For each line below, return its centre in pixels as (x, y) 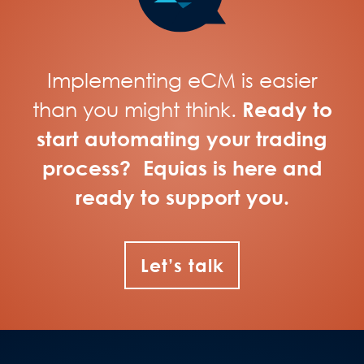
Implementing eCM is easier (182, 80)
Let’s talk (182, 266)
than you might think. (137, 110)
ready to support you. (182, 197)
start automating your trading (182, 139)
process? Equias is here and (182, 168)
